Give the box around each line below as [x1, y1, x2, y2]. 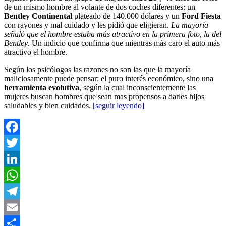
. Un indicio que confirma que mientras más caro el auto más [28, 39, 220, 48]
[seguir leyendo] [93, 101, 144, 110]
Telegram [4, 203, 34, 212]
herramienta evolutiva [4, 83, 79, 92]
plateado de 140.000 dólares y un [74, 12, 182, 21]
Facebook [4, 138, 35, 147]
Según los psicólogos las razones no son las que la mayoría [4, 65, 191, 74]
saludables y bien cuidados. [4, 101, 91, 110]
